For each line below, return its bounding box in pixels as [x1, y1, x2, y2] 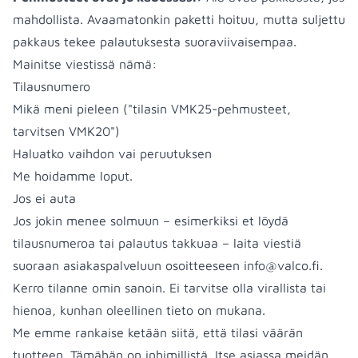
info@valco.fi [244, 258, 320, 272]
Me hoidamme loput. [13, 169, 133, 183]
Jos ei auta [13, 191, 76, 205]
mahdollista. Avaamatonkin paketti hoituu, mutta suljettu [13, 12, 345, 26]
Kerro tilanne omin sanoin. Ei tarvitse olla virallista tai [13, 280, 326, 295]
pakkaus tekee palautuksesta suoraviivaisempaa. [13, 34, 296, 49]
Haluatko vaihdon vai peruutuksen [13, 146, 212, 161]
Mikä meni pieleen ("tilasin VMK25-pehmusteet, [13, 101, 291, 116]
